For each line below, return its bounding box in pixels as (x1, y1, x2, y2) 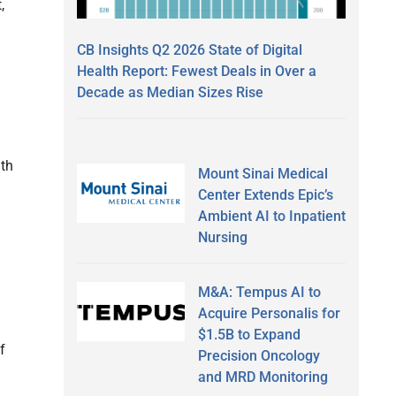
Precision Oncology (197, 346, 320, 364)
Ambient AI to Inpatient (197, 207, 346, 225)
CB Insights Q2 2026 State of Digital (77, 41, 302, 58)
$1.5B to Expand (197, 325, 301, 343)
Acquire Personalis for (197, 304, 340, 322)
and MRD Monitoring (197, 368, 328, 385)
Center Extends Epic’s (197, 186, 333, 203)
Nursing (197, 228, 247, 246)
